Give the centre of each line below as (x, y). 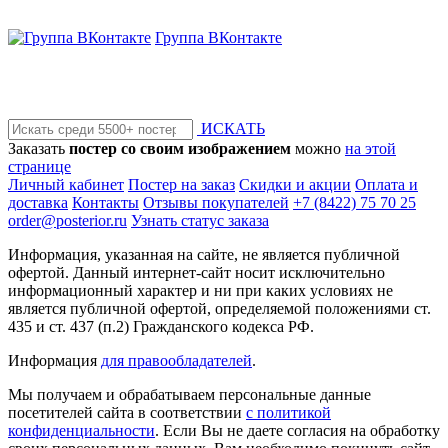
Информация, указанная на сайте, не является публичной (204, 254)
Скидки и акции (295, 184)
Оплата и (386, 184)
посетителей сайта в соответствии (127, 412)
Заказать (38, 148)
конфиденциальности (81, 430)
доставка (38, 202)
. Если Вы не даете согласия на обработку (297, 430)
